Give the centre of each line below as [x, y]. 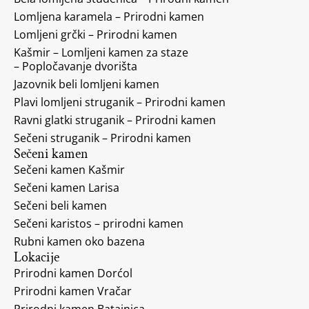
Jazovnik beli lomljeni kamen [87, 84]
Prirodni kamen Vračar [73, 291]
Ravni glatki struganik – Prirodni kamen [115, 120]
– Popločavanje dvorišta [76, 66]
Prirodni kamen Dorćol [73, 273]
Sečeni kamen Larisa [67, 187]
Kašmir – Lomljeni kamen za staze [101, 52]
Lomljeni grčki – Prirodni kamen [96, 34]
